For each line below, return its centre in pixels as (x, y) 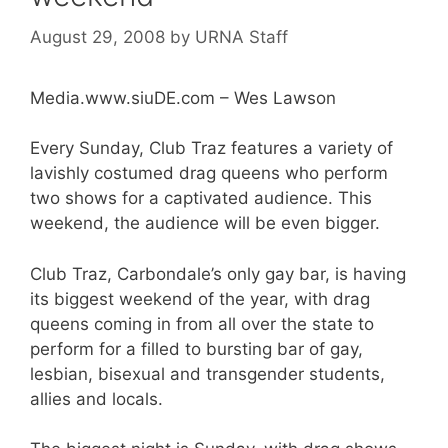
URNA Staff (241, 36)
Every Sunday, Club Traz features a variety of (211, 148)
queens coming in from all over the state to (202, 323)
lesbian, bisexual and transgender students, (207, 373)
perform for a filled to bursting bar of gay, (196, 348)
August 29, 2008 (97, 36)
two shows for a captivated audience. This (201, 198)
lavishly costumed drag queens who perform (209, 173)
